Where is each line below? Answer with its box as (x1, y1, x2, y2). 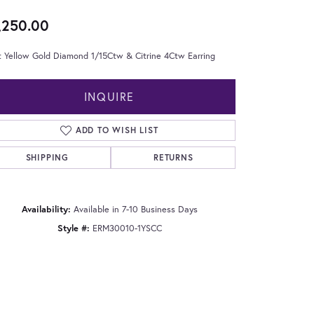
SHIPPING (25, 151, 69, 163)
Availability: (21, 203, 71, 215)
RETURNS (153, 151, 193, 163)
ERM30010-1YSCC (92, 221, 162, 234)
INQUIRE (83, 88, 135, 104)
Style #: (57, 221, 90, 234)
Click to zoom (126, 261, 177, 273)
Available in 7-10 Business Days (73, 203, 198, 215)
